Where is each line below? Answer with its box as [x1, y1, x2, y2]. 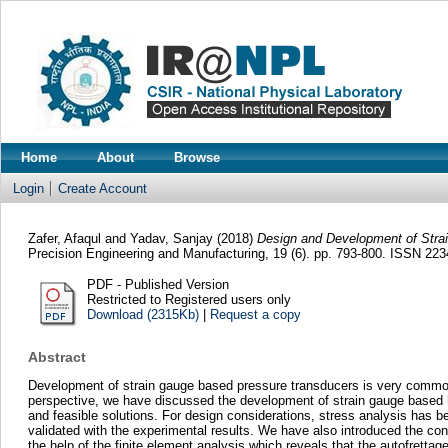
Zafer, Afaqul [27, 230, 101, 246]
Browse [174, 150, 220, 165]
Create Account [58, 181, 147, 196]
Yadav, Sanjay [129, 230, 213, 246]
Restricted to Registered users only [86, 291, 291, 307]
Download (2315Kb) [86, 306, 199, 322]
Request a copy [209, 306, 301, 322]
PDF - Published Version [86, 276, 229, 292]
